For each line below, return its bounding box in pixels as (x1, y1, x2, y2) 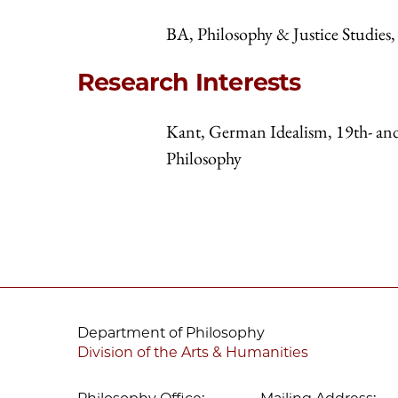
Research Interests (77, 67, 301, 97)
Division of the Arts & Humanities (77, 344, 308, 362)
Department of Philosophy (77, 324, 265, 342)
